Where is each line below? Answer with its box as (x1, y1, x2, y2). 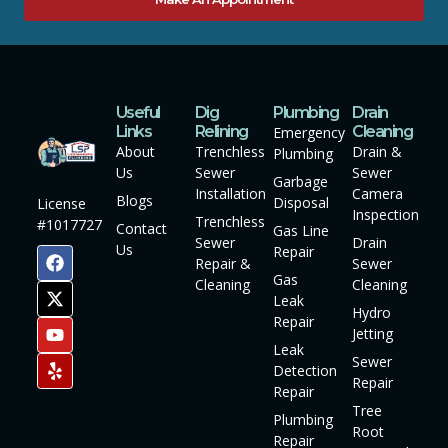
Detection (273, 360, 338, 380)
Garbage (273, 171, 329, 191)
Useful (115, 102, 160, 122)
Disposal (273, 192, 330, 212)
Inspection (352, 204, 420, 224)
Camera (352, 183, 404, 203)
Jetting (352, 323, 394, 343)
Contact (115, 218, 167, 238)
